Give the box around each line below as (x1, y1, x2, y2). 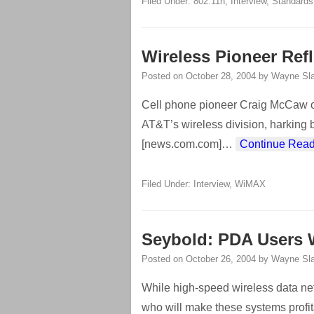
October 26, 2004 (186, 254, 256, 264)
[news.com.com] (142, 138, 221, 150)
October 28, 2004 (186, 71, 256, 81)
